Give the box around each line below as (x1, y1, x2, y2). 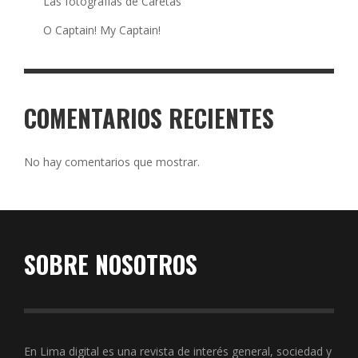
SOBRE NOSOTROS (24, 246, 197, 283)
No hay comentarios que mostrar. (24, 154, 200, 170)
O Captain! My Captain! (43, 22, 161, 38)
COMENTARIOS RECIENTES (24, 100, 274, 137)
